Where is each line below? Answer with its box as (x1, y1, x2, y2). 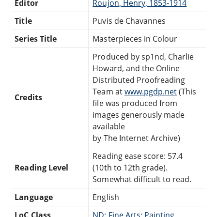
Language (15, 191, 53, 202)
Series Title (15, 33, 57, 44)
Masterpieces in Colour (93, 33, 178, 44)
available (93, 121, 125, 132)
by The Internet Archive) (93, 132, 181, 143)
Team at (93, 86, 124, 97)
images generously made (93, 109, 185, 120)
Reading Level (15, 162, 68, 173)
